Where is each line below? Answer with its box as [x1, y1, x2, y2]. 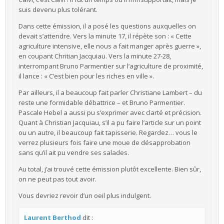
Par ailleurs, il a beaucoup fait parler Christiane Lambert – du [18, 87, 202, 97]
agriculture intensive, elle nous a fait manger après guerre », [18, 41, 201, 50]
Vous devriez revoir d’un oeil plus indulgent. [18, 190, 151, 200]
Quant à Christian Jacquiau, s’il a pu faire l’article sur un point [18, 117, 201, 127]
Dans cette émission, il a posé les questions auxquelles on [18, 21, 196, 30]
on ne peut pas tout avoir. [18, 174, 96, 183]
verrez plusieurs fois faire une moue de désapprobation [18, 137, 190, 147]
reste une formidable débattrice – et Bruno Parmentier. [18, 97, 185, 107]
